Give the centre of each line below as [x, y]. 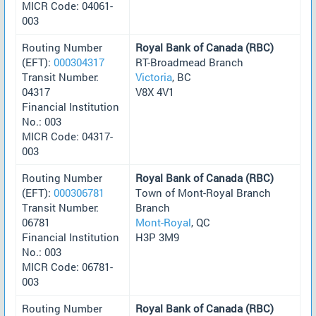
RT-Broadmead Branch [189, 62]
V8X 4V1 [155, 91]
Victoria [154, 77]
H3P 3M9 [157, 237]
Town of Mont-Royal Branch [203, 192]
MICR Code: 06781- [67, 266]
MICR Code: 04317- [67, 136]
